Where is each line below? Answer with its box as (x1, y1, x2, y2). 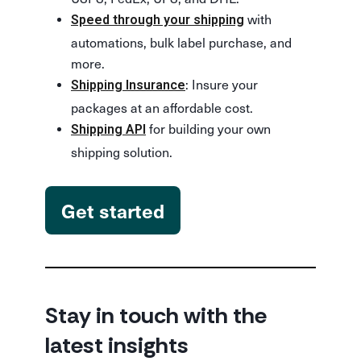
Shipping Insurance (71, 77, 185, 93)
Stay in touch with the (45, 301, 267, 330)
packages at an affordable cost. (71, 98, 253, 117)
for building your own (146, 118, 271, 138)
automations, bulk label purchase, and (71, 32, 292, 52)
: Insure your (185, 74, 258, 93)
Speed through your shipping (71, 12, 244, 27)
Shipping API (71, 122, 146, 137)
